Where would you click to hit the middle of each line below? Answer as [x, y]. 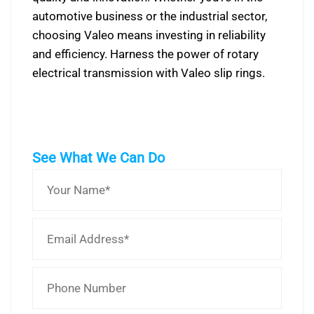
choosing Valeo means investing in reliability [149, 35]
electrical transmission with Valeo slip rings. [149, 73]
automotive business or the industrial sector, [150, 16]
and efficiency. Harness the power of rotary [145, 54]
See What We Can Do [98, 158]
